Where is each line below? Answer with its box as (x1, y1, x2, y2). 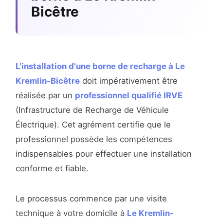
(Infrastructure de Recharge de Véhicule (16, 105, 169, 115)
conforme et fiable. (16, 163, 89, 174)
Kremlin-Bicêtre (16, 76, 80, 86)
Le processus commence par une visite (16, 194, 167, 204)
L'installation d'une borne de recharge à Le (16, 61, 185, 72)
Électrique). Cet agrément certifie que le (16, 120, 171, 130)
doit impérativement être (80, 76, 178, 86)
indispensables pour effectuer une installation (16, 149, 192, 159)
